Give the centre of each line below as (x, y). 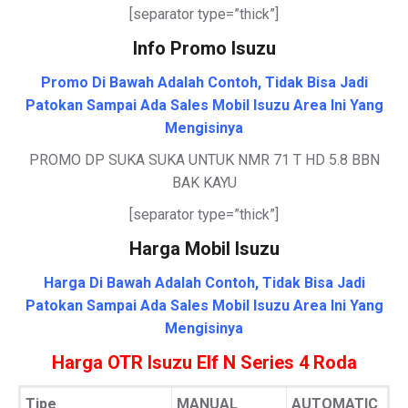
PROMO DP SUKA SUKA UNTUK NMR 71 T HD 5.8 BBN (204, 160)
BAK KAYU (204, 183)
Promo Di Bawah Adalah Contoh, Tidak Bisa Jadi (204, 82)
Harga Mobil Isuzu (204, 249)
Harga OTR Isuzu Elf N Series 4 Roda (204, 362)
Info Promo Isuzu (204, 48)
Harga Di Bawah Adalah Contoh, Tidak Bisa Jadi (204, 283)
